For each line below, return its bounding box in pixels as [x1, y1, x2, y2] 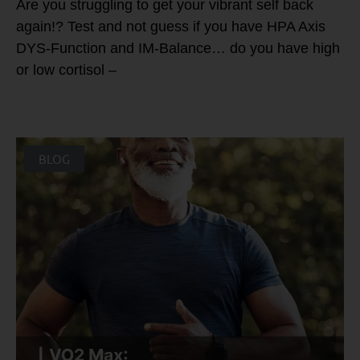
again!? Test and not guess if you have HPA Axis [16, 18, 325, 35]
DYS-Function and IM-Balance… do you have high [16, 39, 340, 56]
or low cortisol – [16, 61, 117, 78]
